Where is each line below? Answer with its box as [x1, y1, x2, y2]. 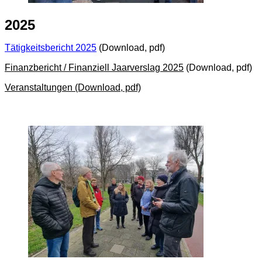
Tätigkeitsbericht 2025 [5, 42, 96, 53]
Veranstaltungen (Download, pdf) [5, 82, 141, 92]
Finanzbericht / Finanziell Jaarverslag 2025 [5, 62, 184, 73]
